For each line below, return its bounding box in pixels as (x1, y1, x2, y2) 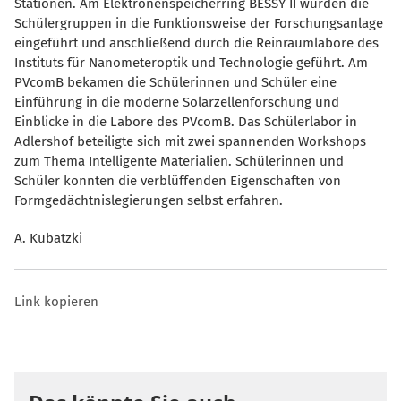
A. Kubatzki (14, 230, 82, 247)
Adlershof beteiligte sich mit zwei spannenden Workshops (14, 133, 366, 150)
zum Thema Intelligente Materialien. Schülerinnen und (14, 153, 344, 170)
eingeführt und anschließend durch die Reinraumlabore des (14, 35, 379, 52)
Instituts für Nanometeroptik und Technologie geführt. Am (14, 55, 368, 72)
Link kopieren (14, 294, 98, 311)
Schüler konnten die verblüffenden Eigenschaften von (14, 173, 341, 190)
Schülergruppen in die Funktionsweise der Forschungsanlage (14, 15, 383, 32)
